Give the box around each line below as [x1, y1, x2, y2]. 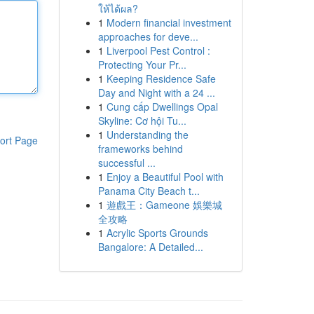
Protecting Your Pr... [97, 57, 186, 71]
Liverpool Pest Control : [106, 43, 210, 57]
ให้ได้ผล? [97, 1, 138, 15]
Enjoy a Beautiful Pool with [106, 170, 224, 184]
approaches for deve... [97, 29, 198, 43]
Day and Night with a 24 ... [97, 86, 215, 100]
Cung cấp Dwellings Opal [106, 100, 218, 114]
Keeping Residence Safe [106, 71, 216, 86]
